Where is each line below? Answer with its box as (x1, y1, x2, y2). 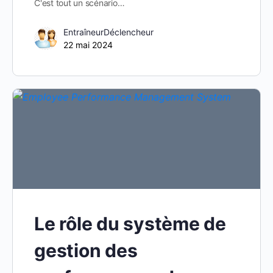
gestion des (34, 239, 138, 262)
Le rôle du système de (34, 213, 226, 235)
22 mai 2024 (63, 39, 113, 50)
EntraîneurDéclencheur (63, 26, 154, 37)
